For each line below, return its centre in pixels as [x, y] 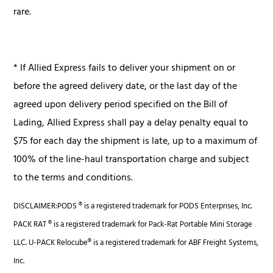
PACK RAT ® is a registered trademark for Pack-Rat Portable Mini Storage [133, 225]
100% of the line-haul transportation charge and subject [132, 160]
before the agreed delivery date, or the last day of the [126, 87]
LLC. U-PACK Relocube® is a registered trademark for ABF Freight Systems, [136, 243]
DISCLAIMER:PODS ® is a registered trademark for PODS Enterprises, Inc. [133, 207]
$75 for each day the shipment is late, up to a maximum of [136, 142]
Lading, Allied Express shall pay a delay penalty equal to [131, 123]
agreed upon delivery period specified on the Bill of [121, 105]
